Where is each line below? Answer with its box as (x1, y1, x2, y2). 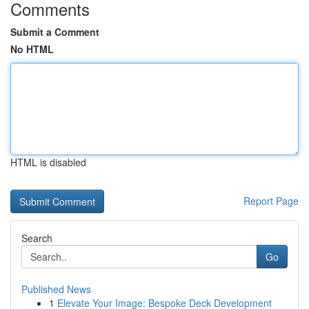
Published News (21, 282, 91, 296)
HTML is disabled (10, 155, 86, 169)
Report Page (243, 194, 299, 208)
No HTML (10, 42, 54, 56)
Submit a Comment (10, 25, 99, 39)
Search (21, 231, 52, 245)
